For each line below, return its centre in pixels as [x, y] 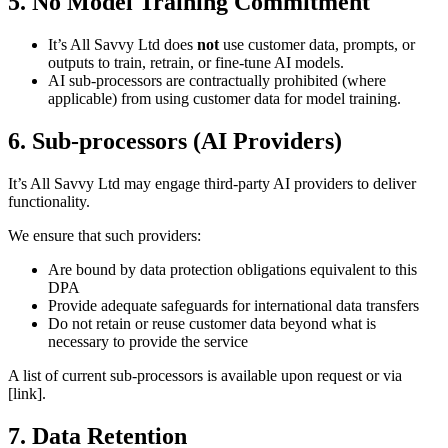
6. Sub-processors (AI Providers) [175, 141]
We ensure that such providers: [104, 235]
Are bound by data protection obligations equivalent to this [232, 269]
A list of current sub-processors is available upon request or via [205, 375]
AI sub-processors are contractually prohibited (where [217, 81]
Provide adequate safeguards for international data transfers [233, 305]
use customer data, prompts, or [317, 45]
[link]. [27, 393]
